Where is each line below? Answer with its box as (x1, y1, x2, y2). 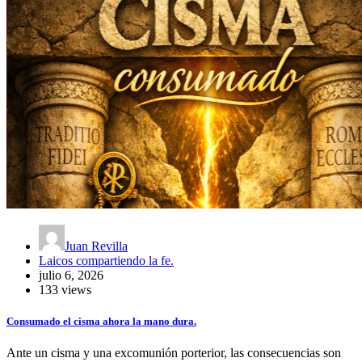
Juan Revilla (65, 238, 128, 253)
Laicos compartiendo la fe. (39, 253, 174, 267)
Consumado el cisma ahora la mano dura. (6, 314, 196, 327)
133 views (39, 282, 91, 297)
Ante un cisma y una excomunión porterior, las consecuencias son (6, 345, 341, 360)
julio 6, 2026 (39, 267, 103, 282)
